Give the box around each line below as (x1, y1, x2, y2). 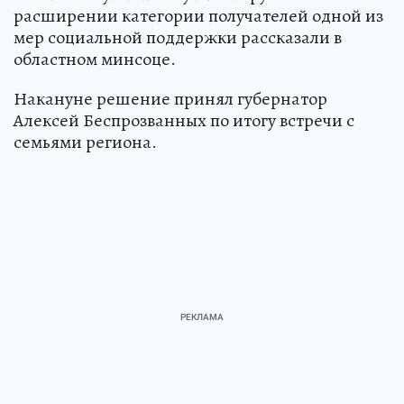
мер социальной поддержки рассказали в (14, 24, 342, 50)
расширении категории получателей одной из (14, 3, 383, 28)
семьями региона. (14, 129, 157, 154)
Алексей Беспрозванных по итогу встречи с (14, 107, 354, 133)
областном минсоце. (14, 46, 176, 71)
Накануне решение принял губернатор (14, 86, 327, 111)
